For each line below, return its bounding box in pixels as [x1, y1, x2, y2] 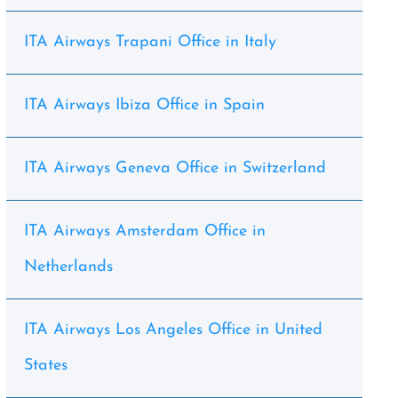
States [23, 357, 68, 374]
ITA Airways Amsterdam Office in [23, 223, 266, 240]
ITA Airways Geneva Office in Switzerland [23, 160, 326, 177]
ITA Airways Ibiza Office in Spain [23, 97, 265, 114]
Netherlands [23, 259, 113, 275]
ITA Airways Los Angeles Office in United [23, 322, 322, 338]
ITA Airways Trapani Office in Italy [23, 34, 276, 51]
